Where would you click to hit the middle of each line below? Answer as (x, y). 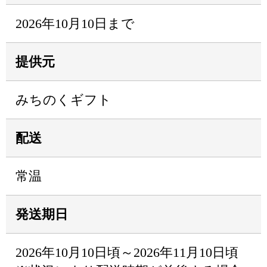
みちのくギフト (63, 100)
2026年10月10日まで (75, 24)
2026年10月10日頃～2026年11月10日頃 (127, 252)
